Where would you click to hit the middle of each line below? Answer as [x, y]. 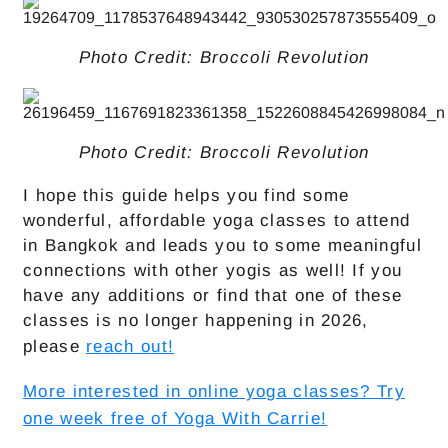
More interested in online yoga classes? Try [214, 392]
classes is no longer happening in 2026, [196, 321]
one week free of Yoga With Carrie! [175, 419]
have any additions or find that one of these [213, 296]
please [55, 347]
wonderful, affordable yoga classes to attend [217, 221]
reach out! [130, 347]
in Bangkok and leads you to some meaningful [222, 246]
